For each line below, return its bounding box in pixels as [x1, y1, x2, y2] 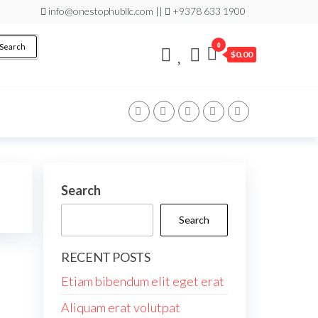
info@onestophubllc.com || [46, 5, 165, 17]
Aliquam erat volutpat [61, 300, 180, 315]
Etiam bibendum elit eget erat [61, 273, 224, 289]
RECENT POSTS [61, 249, 150, 265]
